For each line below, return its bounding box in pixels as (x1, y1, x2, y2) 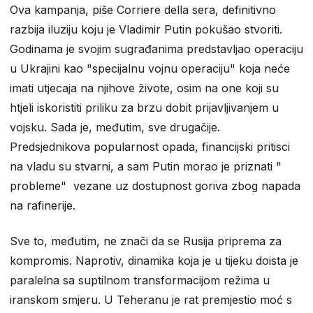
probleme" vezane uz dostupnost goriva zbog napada (10, 178, 300, 193)
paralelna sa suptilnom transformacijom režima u (10, 272, 270, 287)
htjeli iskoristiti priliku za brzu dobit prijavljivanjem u (10, 100, 279, 115)
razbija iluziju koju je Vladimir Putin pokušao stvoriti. (10, 22, 282, 36)
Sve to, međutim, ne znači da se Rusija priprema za (10, 233, 282, 248)
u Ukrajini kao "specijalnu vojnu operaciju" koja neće (10, 61, 290, 75)
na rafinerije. (10, 198, 75, 212)
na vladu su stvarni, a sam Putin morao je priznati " (10, 159, 282, 173)
